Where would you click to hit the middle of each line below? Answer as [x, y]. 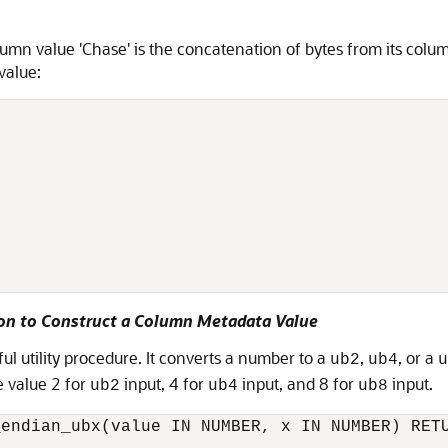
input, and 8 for [298, 383]
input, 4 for [164, 383]
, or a [418, 357]
